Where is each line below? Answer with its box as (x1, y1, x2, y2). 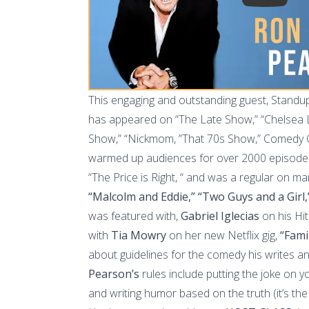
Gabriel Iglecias (181, 208, 259, 223)
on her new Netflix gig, (166, 227, 280, 243)
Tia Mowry (111, 227, 166, 243)
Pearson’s (88, 266, 139, 281)
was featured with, (88, 208, 181, 223)
